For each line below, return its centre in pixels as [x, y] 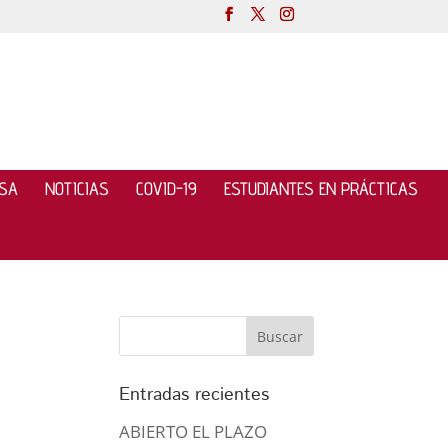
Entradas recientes [194, 395]
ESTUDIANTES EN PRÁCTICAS [320, 188]
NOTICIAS [76, 188]
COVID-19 [166, 188]
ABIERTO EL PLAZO [193, 431]
